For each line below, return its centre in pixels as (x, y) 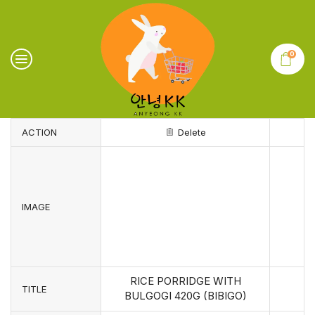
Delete (192, 132)
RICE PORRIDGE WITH (185, 281)
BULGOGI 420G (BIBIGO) (185, 296)
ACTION (39, 132)
